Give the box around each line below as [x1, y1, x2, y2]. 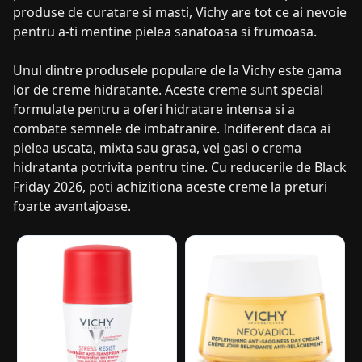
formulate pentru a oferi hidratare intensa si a [13, 100, 295, 119]
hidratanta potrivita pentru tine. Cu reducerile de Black [13, 158, 347, 177]
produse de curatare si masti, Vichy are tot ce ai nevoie [13, 3, 347, 22]
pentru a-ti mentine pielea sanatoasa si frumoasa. [13, 23, 317, 41]
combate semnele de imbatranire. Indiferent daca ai [13, 120, 330, 138]
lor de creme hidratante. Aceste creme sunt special [13, 81, 323, 99]
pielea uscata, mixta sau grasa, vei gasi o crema [13, 139, 301, 158]
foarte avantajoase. [13, 197, 131, 216]
